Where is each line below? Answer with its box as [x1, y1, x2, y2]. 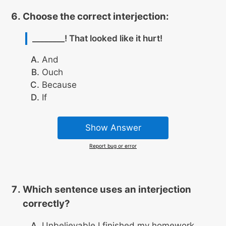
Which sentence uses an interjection [22, 184, 191, 196]
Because [42, 79, 77, 90]
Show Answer [85, 123, 141, 133]
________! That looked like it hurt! [32, 33, 162, 43]
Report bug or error [89, 142, 137, 149]
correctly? [22, 198, 70, 210]
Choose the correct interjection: [22, 10, 169, 22]
